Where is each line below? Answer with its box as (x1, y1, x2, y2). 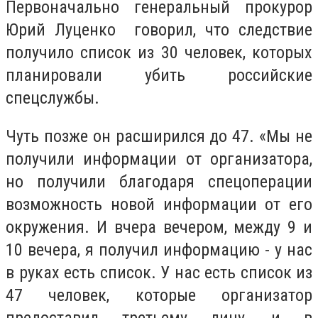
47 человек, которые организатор (6, 285, 312, 305)
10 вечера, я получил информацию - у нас (6, 239, 312, 260)
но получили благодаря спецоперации (6, 171, 312, 192)
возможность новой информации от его (6, 194, 312, 214)
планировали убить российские (6, 65, 312, 85)
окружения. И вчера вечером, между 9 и (6, 216, 312, 237)
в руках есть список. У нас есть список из (6, 262, 312, 283)
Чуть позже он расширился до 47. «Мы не (6, 126, 312, 146)
